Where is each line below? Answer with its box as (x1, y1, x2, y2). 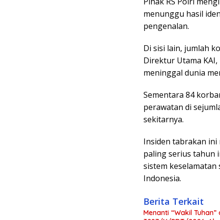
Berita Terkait (143, 195, 204, 207)
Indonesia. (143, 172, 181, 184)
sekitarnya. (143, 113, 184, 125)
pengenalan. (143, 20, 189, 31)
